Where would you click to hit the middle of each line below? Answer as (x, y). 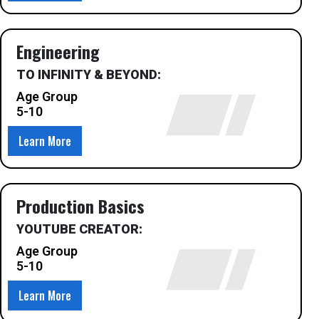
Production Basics (80, 205)
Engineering (58, 51)
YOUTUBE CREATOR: (79, 229)
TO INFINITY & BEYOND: (89, 74)
